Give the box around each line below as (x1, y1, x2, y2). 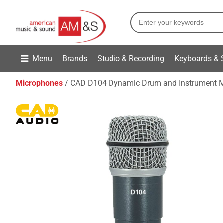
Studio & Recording (97, 53, 164, 63)
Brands (62, 53, 87, 63)
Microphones (16, 78, 63, 88)
